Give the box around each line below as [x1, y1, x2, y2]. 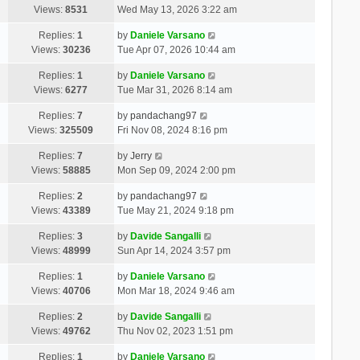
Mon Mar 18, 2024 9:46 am [117, 284, 235, 297]
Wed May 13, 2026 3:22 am [117, 3, 237, 15]
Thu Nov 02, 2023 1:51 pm [117, 325, 233, 337]
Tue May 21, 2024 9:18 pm [117, 204, 234, 216]
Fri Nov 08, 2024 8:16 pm [117, 124, 227, 136]
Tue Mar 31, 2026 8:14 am [117, 84, 232, 96]
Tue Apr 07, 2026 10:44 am [117, 43, 235, 55]
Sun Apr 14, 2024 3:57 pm [117, 244, 231, 256]
